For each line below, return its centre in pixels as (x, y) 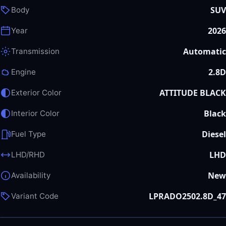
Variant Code (35, 196)
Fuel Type (29, 134)
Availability (31, 176)
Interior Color (35, 114)
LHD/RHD (28, 155)
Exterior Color (36, 93)
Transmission (35, 51)
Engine (23, 72)
